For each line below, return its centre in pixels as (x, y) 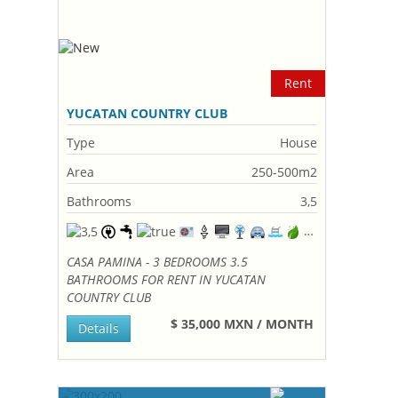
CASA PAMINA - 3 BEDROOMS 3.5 (158, 262)
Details (99, 328)
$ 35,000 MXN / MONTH (244, 324)
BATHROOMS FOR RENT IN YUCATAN (167, 279)
